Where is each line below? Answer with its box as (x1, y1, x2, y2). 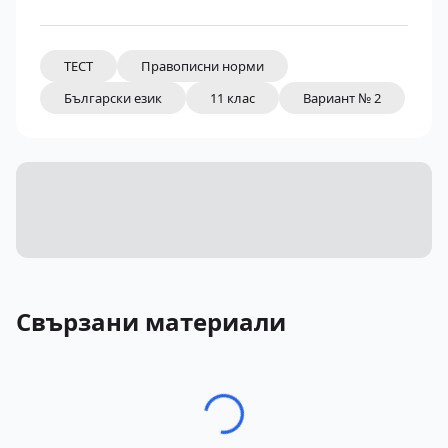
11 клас (210, 88, 255, 107)
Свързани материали (16, 305, 286, 338)
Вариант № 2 (303, 88, 381, 107)
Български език (64, 88, 162, 107)
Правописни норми (141, 56, 264, 75)
